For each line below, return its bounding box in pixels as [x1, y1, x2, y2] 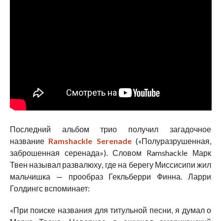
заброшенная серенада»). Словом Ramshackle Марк [9, 148, 212, 158]
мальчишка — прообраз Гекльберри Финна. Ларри [9, 172, 212, 182]
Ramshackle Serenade [48, 136, 132, 146]
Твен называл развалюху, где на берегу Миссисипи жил [9, 160, 212, 170]
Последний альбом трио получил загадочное [9, 124, 212, 134]
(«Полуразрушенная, [131, 136, 212, 146]
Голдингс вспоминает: [9, 184, 90, 193]
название [9, 136, 49, 146]
